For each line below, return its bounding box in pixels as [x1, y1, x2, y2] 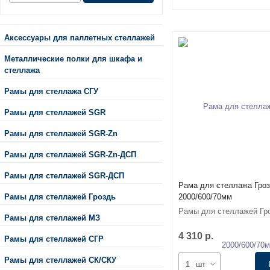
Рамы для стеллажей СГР [4, 234, 104, 243]
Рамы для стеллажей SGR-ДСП [4, 171, 124, 180]
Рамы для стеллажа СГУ [4, 86, 98, 96]
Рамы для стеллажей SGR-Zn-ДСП [4, 149, 136, 159]
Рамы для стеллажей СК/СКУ [4, 255, 116, 265]
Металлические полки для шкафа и [4, 54, 142, 63]
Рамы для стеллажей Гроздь [4, 192, 116, 201]
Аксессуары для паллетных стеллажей [4, 33, 155, 42]
